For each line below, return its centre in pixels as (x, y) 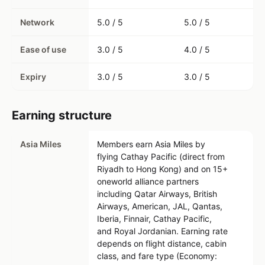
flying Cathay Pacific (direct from (161, 156)
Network (37, 22)
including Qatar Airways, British (157, 194)
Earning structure (62, 115)
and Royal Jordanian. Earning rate (162, 231)
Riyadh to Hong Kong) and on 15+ (162, 169)
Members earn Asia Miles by (151, 144)
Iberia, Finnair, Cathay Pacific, (154, 219)
